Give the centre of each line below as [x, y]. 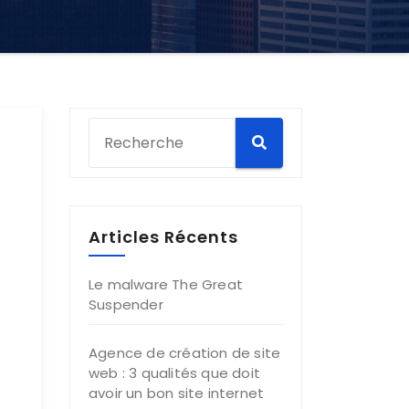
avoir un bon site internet [177, 393]
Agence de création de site [185, 353]
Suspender [126, 304]
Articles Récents [163, 237]
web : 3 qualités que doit [174, 373]
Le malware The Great [166, 284]
